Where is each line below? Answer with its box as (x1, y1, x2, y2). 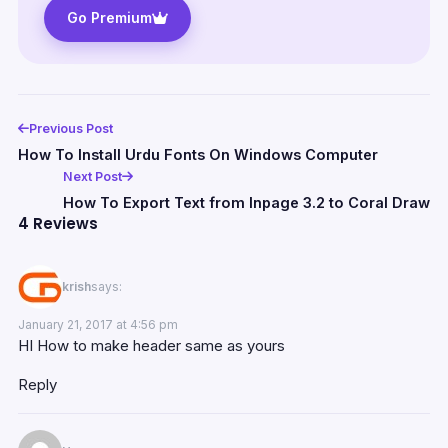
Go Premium (67, 8, 152, 26)
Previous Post (29, 120, 113, 136)
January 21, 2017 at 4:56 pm (18, 316, 178, 332)
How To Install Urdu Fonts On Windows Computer (18, 145, 378, 163)
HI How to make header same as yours (18, 335, 285, 355)
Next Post (63, 168, 122, 184)
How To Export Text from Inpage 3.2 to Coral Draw (63, 193, 430, 211)
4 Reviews (18, 212, 98, 234)
